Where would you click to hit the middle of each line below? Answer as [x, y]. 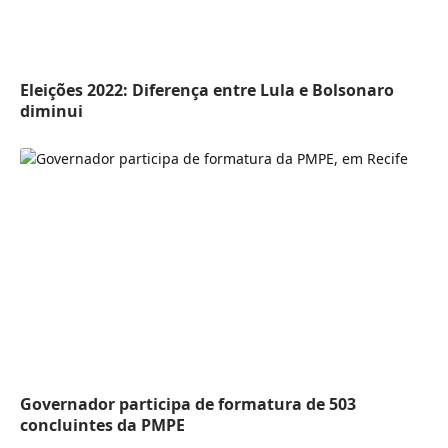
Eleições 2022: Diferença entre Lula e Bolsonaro [207, 90]
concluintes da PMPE [102, 424]
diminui [51, 111]
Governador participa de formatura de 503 [188, 403]
